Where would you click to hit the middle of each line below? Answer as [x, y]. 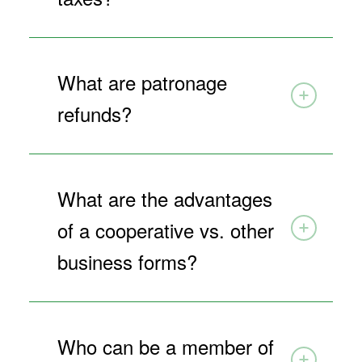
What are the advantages [164, 198]
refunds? [94, 113]
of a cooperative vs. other [165, 229]
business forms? [127, 261]
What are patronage [142, 82]
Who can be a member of [165, 346]
